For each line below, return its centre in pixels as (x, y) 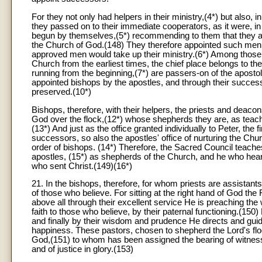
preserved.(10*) (61, 92)
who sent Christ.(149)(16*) (82, 166)
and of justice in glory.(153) (82, 249)
